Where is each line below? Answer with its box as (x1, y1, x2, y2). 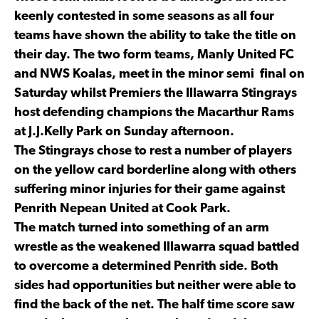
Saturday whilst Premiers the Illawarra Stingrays (14, 86, 297, 100)
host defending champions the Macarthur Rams (14, 105, 294, 120)
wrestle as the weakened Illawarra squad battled (14, 240, 299, 254)
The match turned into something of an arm (14, 221, 269, 235)
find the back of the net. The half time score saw (14, 298, 295, 312)
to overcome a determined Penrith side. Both (14, 259, 278, 273)
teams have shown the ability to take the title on (14, 28, 296, 43)
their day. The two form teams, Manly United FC (14, 48, 294, 62)
